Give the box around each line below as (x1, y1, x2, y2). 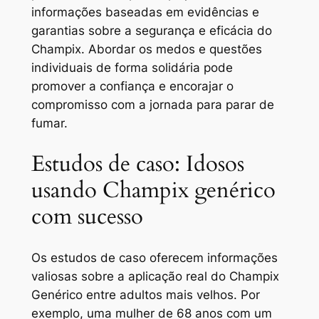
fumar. (31, 116, 68, 131)
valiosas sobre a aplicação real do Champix (31, 268, 279, 283)
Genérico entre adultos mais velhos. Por (31, 287, 260, 302)
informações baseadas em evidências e (31, 5, 259, 20)
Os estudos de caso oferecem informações (31, 250, 278, 265)
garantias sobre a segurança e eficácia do (31, 23, 272, 38)
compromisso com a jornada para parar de (31, 98, 274, 113)
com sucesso (31, 201, 143, 231)
